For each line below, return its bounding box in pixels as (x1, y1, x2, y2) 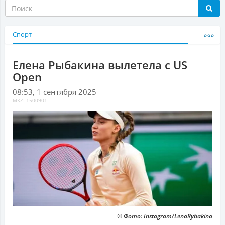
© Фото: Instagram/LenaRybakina (117, 212, 212, 221)
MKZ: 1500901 (13, 97, 47, 104)
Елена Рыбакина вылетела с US (13, 57, 187, 73)
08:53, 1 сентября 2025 (13, 87, 96, 97)
